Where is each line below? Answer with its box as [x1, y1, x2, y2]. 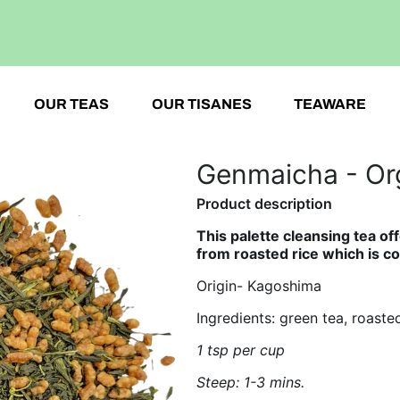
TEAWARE [294, 96, 367, 112]
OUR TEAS [33, 96, 109, 112]
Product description [196, 195, 332, 212]
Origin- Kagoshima [196, 277, 321, 295]
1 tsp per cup [196, 341, 285, 359]
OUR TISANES [151, 96, 252, 112]
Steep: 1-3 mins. [196, 373, 304, 391]
